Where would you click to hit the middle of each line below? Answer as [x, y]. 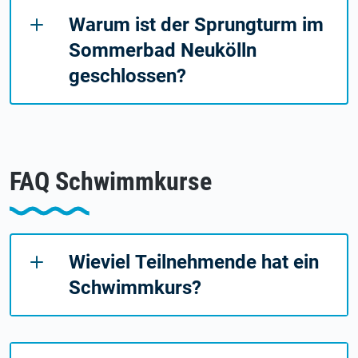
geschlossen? [127, 76]
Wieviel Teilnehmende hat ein [194, 262]
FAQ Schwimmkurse [111, 181]
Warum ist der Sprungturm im [196, 24]
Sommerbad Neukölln [163, 50]
